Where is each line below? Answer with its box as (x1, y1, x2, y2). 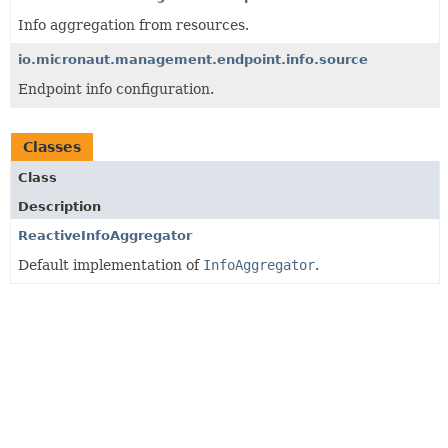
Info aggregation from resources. (18, 17, 249, 33)
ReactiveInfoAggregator (18, 228, 192, 243)
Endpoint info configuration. (18, 81, 214, 97)
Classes (23, 139, 81, 155)
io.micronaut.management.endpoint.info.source (18, 52, 368, 67)
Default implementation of (18, 257, 203, 273)
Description (18, 199, 101, 214)
